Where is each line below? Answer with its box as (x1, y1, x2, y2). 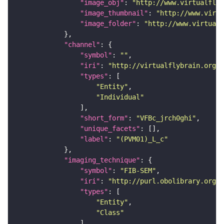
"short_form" (80, 114, 128, 122)
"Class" (96, 208, 124, 217)
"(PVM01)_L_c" (116, 135, 168, 143)
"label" (80, 135, 108, 143)
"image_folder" (80, 19, 136, 28)
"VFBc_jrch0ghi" (136, 114, 196, 122)
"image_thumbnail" (80, 9, 148, 17)
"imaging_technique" (64, 156, 140, 164)
